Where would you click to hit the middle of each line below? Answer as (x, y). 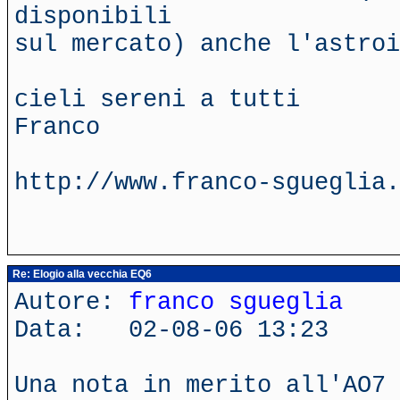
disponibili (93, 17)
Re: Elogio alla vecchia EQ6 (81, 274)
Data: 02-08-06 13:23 (171, 330)
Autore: (71, 302)
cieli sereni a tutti (157, 100)
